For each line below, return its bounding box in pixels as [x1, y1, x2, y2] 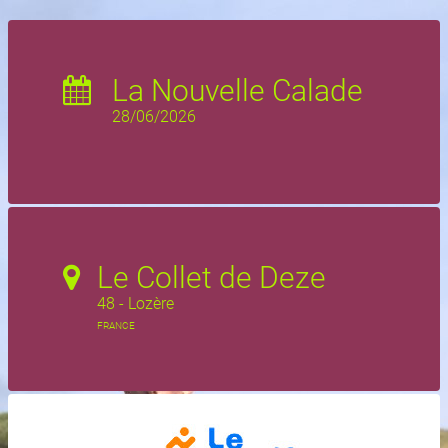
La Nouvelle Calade [112, 73, 363, 108]
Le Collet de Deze [97, 260, 326, 295]
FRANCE [97, 320, 135, 331]
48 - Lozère [97, 294, 174, 313]
